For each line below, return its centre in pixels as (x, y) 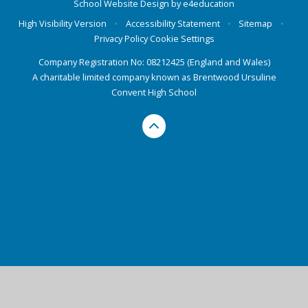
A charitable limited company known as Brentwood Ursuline (154, 77)
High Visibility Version (63, 23)
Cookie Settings (182, 38)
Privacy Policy (121, 38)
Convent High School (154, 92)
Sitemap (256, 23)
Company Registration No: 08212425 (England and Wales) (154, 62)
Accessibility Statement (173, 23)
